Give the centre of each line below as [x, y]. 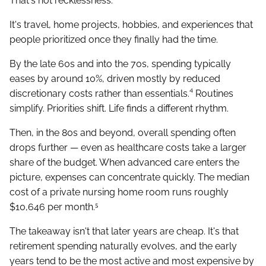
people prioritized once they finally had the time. [114, 40]
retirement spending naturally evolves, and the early [123, 246]
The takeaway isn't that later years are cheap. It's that [124, 232]
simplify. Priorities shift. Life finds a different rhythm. [119, 109]
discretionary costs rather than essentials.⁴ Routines [121, 94]
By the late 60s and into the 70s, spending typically [120, 64]
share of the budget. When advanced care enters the [124, 163]
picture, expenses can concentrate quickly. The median [129, 178]
